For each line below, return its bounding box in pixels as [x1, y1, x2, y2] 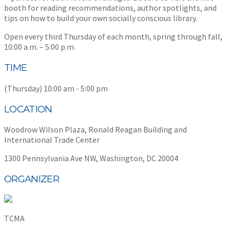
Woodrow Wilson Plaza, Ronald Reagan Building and [4, 124, 187, 135]
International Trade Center [4, 135, 100, 145]
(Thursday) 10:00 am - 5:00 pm [4, 83, 108, 93]
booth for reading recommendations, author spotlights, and [4, 3, 217, 13]
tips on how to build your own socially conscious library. [4, 13, 197, 24]
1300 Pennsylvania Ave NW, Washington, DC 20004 [4, 153, 178, 164]
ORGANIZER [4, 173, 60, 185]
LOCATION [4, 103, 52, 115]
